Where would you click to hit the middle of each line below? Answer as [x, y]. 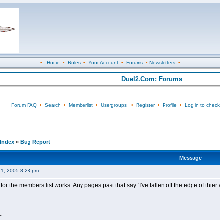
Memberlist [81, 105]
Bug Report [35, 142]
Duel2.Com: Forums [152, 79]
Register [145, 105]
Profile [169, 105]
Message [190, 158]
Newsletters [162, 63]
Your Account [103, 63]
